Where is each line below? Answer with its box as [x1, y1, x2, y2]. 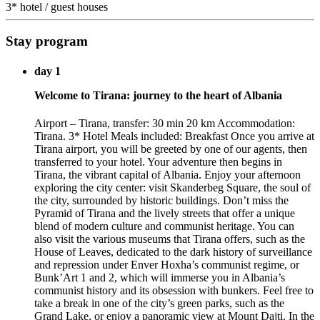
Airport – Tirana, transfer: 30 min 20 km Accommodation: [34, 116, 295, 129]
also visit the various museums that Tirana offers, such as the [34, 232, 305, 245]
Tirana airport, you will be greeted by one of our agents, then [34, 142, 307, 155]
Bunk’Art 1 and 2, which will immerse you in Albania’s [34, 271, 285, 284]
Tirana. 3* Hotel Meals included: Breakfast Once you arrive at [34, 129, 314, 142]
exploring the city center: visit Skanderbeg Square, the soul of [34, 181, 311, 194]
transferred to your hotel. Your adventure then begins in [34, 155, 282, 168]
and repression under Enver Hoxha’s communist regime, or [34, 258, 299, 271]
